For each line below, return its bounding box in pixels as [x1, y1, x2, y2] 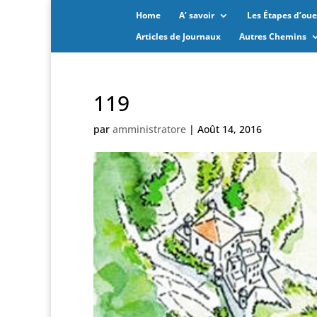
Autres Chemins [239, 30, 306, 42]
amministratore [113, 122, 186, 136]
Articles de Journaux [136, 30, 221, 42]
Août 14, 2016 [197, 122, 262, 136]
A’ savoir [179, 9, 214, 21]
